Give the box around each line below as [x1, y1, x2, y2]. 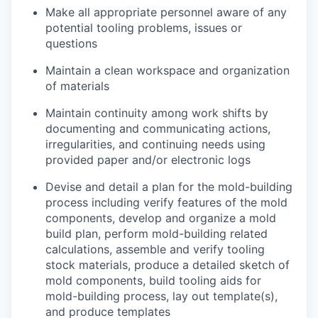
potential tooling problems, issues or [45, 21, 242, 35]
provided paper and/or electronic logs [45, 153, 251, 167]
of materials [45, 79, 109, 93]
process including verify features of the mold [45, 195, 287, 209]
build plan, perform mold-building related [45, 226, 268, 241]
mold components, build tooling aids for [45, 273, 261, 287]
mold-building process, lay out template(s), [45, 289, 278, 303]
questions [45, 36, 97, 50]
